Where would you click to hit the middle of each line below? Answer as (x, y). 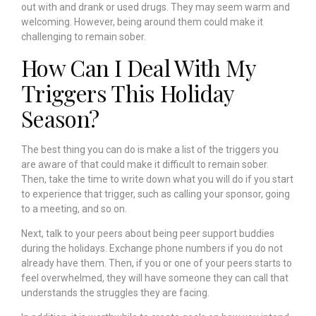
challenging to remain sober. (85, 37)
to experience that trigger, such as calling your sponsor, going (156, 194)
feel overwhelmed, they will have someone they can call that (155, 278)
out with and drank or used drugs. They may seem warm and (156, 7)
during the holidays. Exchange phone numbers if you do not (152, 248)
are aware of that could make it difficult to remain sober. (145, 164)
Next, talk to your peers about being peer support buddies (148, 233)
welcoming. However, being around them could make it (142, 22)
